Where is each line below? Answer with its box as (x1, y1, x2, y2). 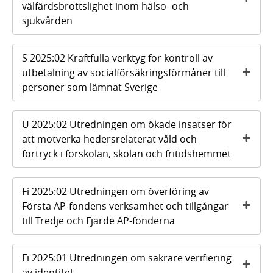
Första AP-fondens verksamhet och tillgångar (22, 199, 229, 213)
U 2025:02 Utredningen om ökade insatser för (22, 118, 232, 132)
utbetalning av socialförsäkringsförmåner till (22, 65, 225, 79)
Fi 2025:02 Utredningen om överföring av (22, 184, 209, 198)
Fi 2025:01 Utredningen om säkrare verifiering (22, 250, 232, 264)
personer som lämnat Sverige (22, 80, 158, 94)
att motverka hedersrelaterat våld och (22, 132, 197, 146)
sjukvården (22, 13, 73, 27)
